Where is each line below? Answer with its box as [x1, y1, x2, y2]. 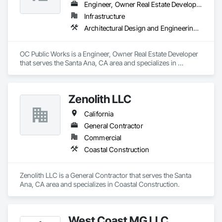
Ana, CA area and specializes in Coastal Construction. [20, 180, 179, 188]
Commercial [84, 133, 122, 142]
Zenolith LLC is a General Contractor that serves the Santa [20, 171, 191, 179]
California [84, 110, 114, 118]
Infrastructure [84, 12, 125, 20]
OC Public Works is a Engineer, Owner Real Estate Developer [20, 50, 198, 58]
